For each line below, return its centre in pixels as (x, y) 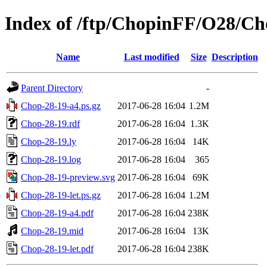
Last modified (151, 57)
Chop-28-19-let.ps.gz (61, 195)
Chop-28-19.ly (49, 141)
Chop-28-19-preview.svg (68, 177)
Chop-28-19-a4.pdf (57, 213)
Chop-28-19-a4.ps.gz (61, 105)
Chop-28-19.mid (52, 231)
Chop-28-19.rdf (50, 123)
